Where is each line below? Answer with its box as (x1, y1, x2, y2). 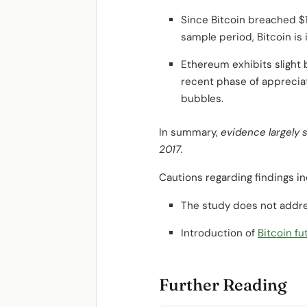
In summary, (159, 125, 221, 139)
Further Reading (159, 275, 287, 295)
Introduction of (181, 226, 258, 240)
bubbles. (181, 92, 223, 106)
